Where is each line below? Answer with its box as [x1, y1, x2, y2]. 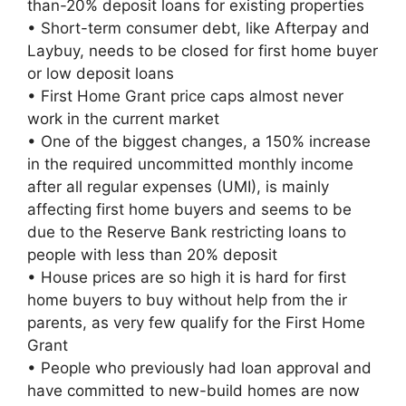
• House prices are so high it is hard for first [27, 267, 346, 286]
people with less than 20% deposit [27, 245, 277, 264]
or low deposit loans [27, 63, 174, 82]
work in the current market [27, 109, 219, 128]
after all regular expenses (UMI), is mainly [27, 177, 329, 196]
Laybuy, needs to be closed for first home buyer [27, 41, 378, 60]
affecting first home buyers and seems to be [27, 199, 352, 218]
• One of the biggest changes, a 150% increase [27, 131, 371, 150]
